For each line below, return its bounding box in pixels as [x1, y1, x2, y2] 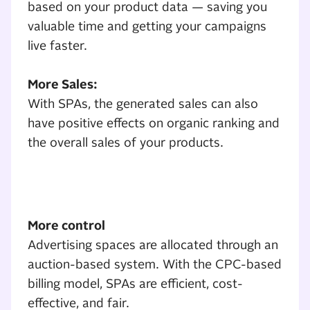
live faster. [28, 39, 87, 53]
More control [28, 219, 105, 233]
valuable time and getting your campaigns [28, 19, 266, 34]
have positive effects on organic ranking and [28, 116, 280, 131]
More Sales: [28, 77, 98, 92]
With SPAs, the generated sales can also [28, 97, 258, 111]
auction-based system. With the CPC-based [28, 257, 282, 272]
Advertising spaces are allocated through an [28, 238, 278, 253]
